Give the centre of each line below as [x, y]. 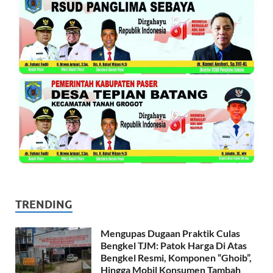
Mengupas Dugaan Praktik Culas [170, 233]
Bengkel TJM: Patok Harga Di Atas [174, 245]
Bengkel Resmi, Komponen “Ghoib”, [176, 257]
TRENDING [44, 204]
